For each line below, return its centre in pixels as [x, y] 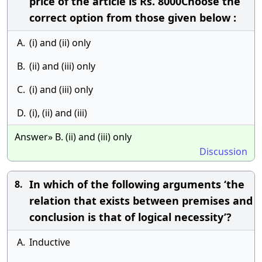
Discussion [223, 151]
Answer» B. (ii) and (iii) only [73, 137]
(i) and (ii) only [60, 43]
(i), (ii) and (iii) [58, 113]
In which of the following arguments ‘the [137, 184]
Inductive [50, 242]
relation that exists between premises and [141, 201]
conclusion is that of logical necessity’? [130, 217]
